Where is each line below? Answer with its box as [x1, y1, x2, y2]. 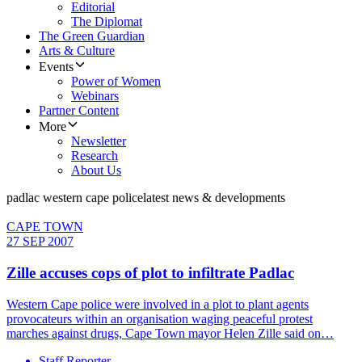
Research [71, 149, 118, 163]
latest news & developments [143, 191, 285, 205]
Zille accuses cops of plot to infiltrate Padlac [6, 264, 294, 282]
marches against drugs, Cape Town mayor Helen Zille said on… [6, 326, 334, 340]
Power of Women [71, 74, 161, 89]
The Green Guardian [39, 29, 145, 44]
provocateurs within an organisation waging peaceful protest [6, 311, 313, 326]
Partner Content [39, 103, 119, 118]
